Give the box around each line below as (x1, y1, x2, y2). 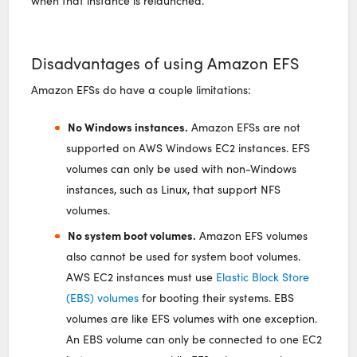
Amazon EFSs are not (187, 120, 300, 135)
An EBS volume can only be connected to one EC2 (66, 331, 323, 347)
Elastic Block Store (216, 269, 310, 285)
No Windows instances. (67, 119, 188, 135)
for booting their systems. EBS (139, 290, 295, 306)
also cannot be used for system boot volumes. (66, 249, 301, 265)
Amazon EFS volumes (195, 228, 308, 244)
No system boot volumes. (67, 227, 196, 244)
